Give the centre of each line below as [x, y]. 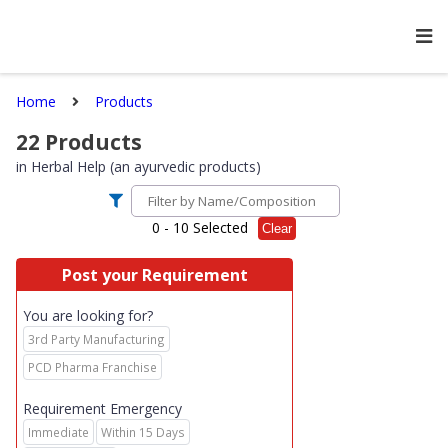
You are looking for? [88, 315]
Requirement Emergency [102, 408]
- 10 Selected [204, 227]
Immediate [58, 432]
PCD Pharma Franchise [92, 367]
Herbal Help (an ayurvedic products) [146, 166]
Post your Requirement [154, 275]
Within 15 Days [143, 432]
